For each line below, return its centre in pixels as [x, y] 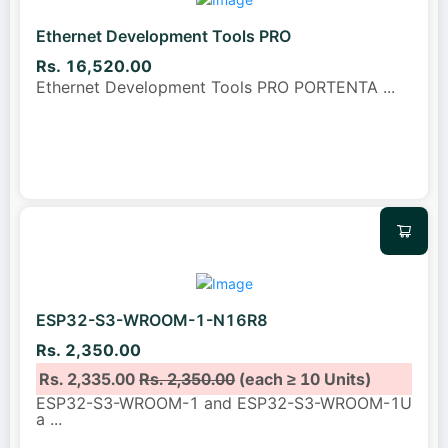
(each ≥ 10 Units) [303, 378]
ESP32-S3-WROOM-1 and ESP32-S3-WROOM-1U [224, 402]
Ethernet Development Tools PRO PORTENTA [209, 87]
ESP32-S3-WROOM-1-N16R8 [152, 320]
